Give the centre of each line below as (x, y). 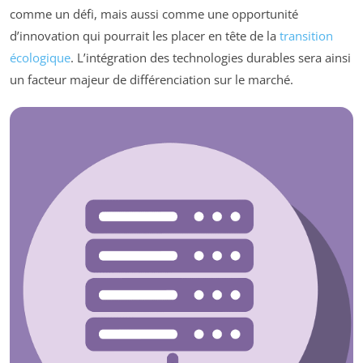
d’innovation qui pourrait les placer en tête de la (145, 36)
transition (306, 36)
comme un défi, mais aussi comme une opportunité (154, 14)
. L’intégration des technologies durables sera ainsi (211, 58)
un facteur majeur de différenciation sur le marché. (152, 80)
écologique (40, 58)
